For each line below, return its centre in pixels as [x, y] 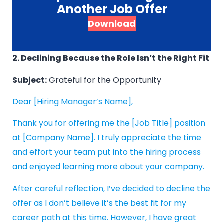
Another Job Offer [112, 9]
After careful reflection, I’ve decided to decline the [111, 188]
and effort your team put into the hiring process [107, 152]
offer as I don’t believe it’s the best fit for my [99, 203]
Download [112, 24]
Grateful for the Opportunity [104, 80]
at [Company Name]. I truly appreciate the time [107, 138]
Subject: [30, 80]
